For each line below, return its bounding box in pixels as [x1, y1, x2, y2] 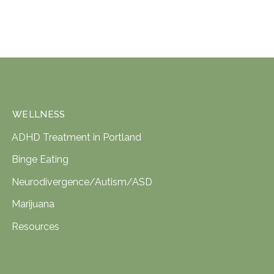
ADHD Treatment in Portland [12, 131, 142, 143]
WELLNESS [12, 108, 65, 120]
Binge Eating [12, 154, 69, 166]
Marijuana [12, 198, 55, 210]
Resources [12, 220, 60, 232]
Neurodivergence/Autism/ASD [12, 176, 153, 188]
